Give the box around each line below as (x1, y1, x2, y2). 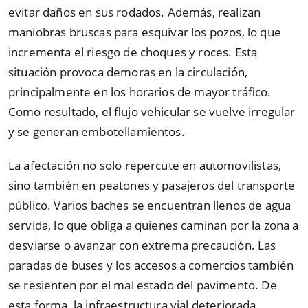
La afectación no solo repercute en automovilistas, (8, 157, 282, 173)
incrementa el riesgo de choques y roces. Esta (8, 44, 258, 60)
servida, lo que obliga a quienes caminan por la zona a (8, 217, 299, 233)
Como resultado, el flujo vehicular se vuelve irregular (8, 104, 296, 120)
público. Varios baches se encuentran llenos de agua (8, 197, 291, 213)
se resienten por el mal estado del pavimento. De (8, 276, 277, 293)
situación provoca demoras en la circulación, (8, 64, 248, 80)
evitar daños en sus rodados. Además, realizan (8, 4, 261, 21)
